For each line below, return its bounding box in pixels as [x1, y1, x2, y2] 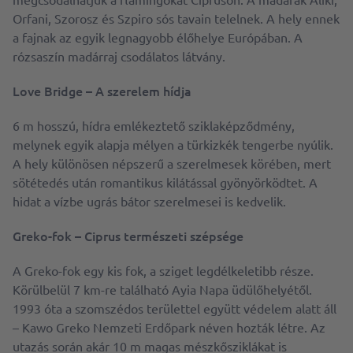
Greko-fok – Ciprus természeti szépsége [13, 227, 243, 245]
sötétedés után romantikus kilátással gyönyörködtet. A [13, 174, 318, 191]
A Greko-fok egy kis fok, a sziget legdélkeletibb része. [13, 262, 314, 279]
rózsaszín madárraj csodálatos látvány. [13, 48, 225, 65]
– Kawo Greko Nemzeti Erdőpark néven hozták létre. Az [13, 319, 325, 336]
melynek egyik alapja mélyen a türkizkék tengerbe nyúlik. [13, 136, 333, 153]
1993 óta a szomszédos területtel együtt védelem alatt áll [13, 300, 336, 317]
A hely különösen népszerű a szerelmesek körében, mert [13, 155, 331, 172]
